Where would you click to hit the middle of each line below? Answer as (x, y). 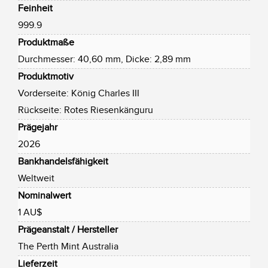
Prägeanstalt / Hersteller (68, 230)
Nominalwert (45, 196)
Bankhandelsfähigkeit (63, 162)
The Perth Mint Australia (68, 246)
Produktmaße (46, 42)
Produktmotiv (46, 77)
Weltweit (36, 178)
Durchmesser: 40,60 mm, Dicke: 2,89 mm (104, 59)
